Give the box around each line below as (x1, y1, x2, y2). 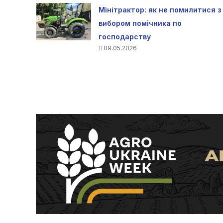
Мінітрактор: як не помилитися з (98, 5, 221, 14)
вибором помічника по (98, 18, 182, 27)
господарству (98, 32, 151, 41)
